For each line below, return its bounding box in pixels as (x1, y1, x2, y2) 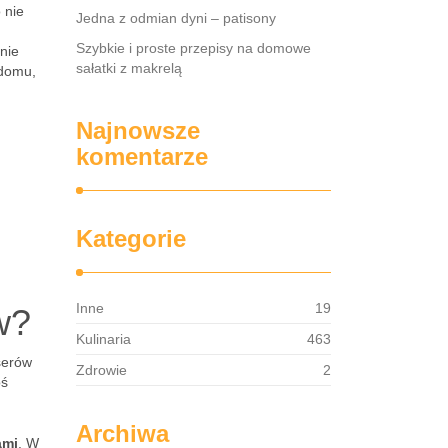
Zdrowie (76, 362, 127, 378)
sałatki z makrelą (76, 60, 182, 76)
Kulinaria (76, 331, 131, 347)
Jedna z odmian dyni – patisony (76, 10, 276, 26)
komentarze (76, 143, 208, 170)
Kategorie (76, 225, 186, 252)
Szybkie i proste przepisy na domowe (76, 40, 311, 56)
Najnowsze (76, 117, 200, 144)
